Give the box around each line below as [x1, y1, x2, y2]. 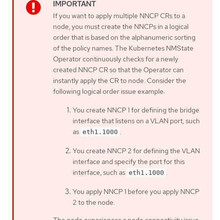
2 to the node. [73, 197, 115, 207]
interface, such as [73, 167, 127, 177]
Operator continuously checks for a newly [53, 54, 178, 63]
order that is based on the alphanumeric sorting [53, 32, 195, 42]
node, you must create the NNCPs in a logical [53, 22, 189, 31]
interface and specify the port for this [73, 157, 185, 166]
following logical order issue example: [53, 86, 165, 96]
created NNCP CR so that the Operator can [53, 65, 184, 74]
